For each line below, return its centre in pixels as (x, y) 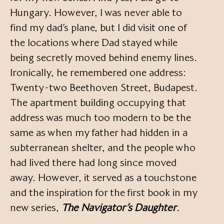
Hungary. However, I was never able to (96, 12)
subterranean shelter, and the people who (103, 147)
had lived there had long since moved (93, 162)
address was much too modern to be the (100, 117)
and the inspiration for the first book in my (104, 192)
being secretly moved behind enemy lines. (103, 57)
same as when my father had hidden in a (99, 132)
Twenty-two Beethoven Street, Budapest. (104, 87)
